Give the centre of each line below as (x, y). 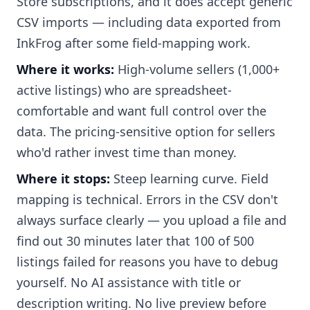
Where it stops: (63, 179)
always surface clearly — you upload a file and (152, 220)
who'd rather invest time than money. (127, 153)
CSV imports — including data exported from (149, 22)
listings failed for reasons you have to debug (147, 262)
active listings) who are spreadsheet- (124, 90)
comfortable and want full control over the (142, 111)
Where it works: (65, 70)
